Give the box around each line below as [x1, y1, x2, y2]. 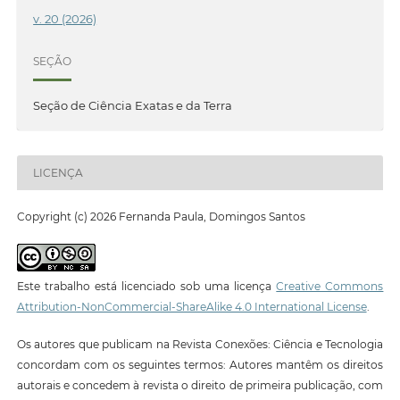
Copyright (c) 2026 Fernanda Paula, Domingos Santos [16, 210, 305, 224]
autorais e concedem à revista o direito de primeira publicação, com [16, 378, 384, 392]
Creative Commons [276, 279, 384, 293]
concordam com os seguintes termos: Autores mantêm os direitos [16, 357, 384, 371]
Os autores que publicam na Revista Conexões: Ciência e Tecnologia [16, 337, 384, 351]
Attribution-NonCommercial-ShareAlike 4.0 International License [16, 299, 367, 313]
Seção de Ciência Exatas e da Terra [33, 98, 233, 113]
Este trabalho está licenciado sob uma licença [16, 279, 277, 293]
